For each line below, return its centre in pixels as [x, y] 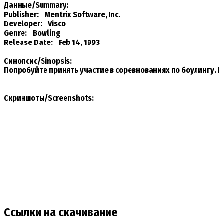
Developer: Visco [35, 23]
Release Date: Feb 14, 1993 [52, 42]
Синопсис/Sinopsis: [38, 61]
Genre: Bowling [32, 33]
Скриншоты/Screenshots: [49, 98]
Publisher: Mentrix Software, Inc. [62, 14]
